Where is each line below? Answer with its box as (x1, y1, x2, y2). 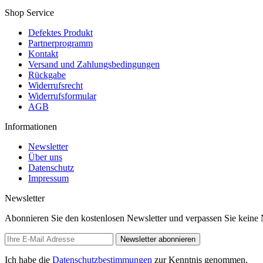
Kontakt (28, 48, 58, 59)
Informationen (5, 121, 57, 131)
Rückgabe (28, 69, 66, 80)
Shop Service (5, 7, 54, 18)
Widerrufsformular (28, 90, 96, 101)
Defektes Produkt (28, 27, 93, 38)
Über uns (28, 151, 62, 162)
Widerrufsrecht (28, 80, 83, 90)
